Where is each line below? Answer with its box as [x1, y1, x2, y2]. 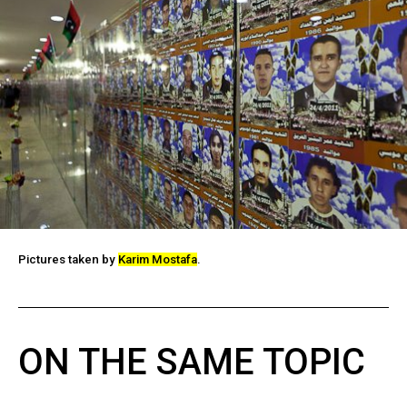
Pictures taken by [17, 252, 118, 266]
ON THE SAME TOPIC [17, 340, 365, 383]
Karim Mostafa [117, 252, 197, 266]
